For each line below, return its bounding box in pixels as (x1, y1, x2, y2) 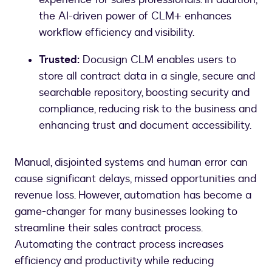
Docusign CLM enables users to (80, 52, 236, 67)
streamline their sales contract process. (15, 220, 202, 236)
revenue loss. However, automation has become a (15, 188, 251, 203)
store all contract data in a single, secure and (39, 69, 255, 84)
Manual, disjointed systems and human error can (15, 155, 248, 170)
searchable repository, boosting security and (39, 85, 250, 100)
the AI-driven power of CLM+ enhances (39, 8, 231, 24)
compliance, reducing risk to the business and (39, 101, 257, 117)
